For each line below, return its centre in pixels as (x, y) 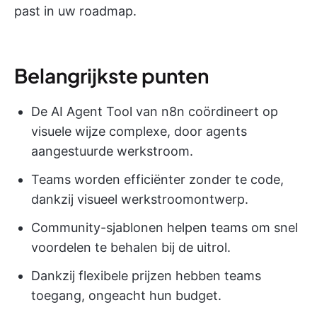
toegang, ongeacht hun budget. (126, 295)
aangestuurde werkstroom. (112, 151)
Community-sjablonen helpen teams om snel (165, 227)
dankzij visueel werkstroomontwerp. (140, 199)
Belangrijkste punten (111, 75)
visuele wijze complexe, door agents (139, 131)
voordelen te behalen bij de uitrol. (131, 247)
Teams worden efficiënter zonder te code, (157, 179)
